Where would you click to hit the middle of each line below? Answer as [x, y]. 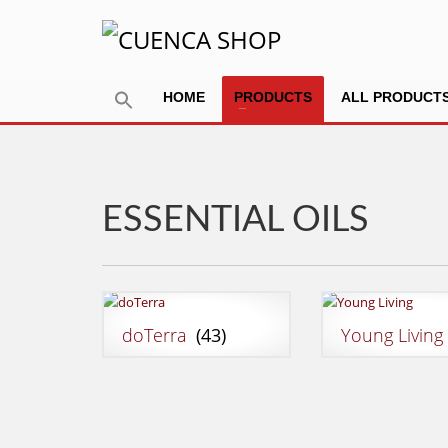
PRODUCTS [273, 97]
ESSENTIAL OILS [235, 220]
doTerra [157, 335]
